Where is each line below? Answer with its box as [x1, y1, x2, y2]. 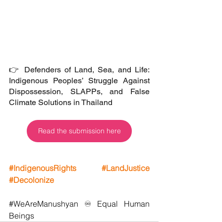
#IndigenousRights [9, 163, 76, 173]
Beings [9, 211, 34, 221]
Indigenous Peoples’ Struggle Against [9, 76, 150, 85]
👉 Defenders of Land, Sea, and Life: [9, 65, 150, 74]
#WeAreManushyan [9, 199, 78, 209]
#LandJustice [102, 163, 150, 173]
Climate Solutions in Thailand [9, 98, 112, 107]
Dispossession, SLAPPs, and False [9, 87, 150, 96]
